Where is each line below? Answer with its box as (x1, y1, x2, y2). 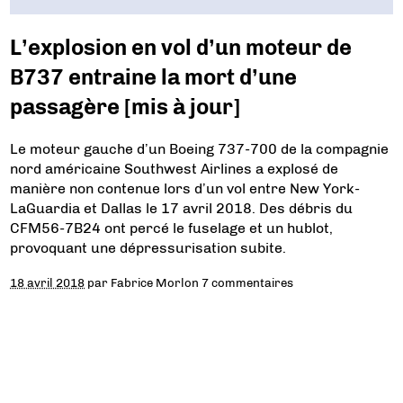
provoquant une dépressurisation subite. (10, 238, 287, 256)
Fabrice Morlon (111, 274, 200, 290)
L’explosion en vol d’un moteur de (10, 33, 353, 60)
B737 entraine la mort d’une (10, 63, 298, 90)
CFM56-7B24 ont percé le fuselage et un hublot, (10, 219, 334, 237)
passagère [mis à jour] (10, 93, 241, 120)
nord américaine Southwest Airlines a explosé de (10, 159, 339, 177)
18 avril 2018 (10, 274, 85, 290)
